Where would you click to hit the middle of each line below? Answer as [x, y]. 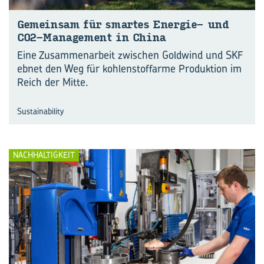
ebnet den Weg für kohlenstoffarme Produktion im [129, 68]
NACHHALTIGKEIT [44, 155]
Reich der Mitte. [53, 82]
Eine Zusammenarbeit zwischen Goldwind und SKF [130, 55]
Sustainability [40, 111]
